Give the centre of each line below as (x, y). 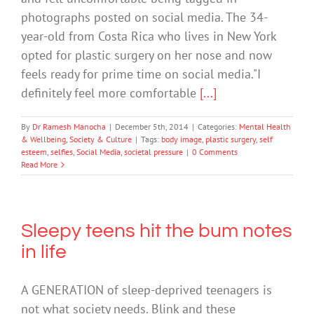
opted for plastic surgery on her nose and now (146, 55)
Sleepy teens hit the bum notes (157, 231)
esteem (34, 152)
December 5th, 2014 (152, 127)
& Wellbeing (43, 139)
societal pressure (153, 152)
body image (182, 139)
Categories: (218, 127)
